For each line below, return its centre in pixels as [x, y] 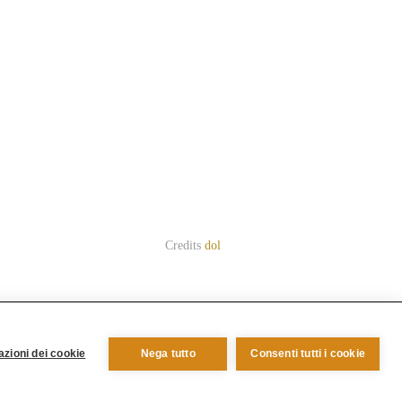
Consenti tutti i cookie [308, 354]
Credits [184, 245]
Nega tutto [168, 354]
